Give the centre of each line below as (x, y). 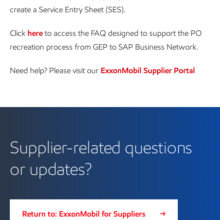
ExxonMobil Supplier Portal (148, 70)
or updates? (51, 169)
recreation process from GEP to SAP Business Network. (104, 47)
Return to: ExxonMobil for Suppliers (84, 214)
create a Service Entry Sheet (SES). (68, 10)
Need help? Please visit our (55, 70)
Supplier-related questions (101, 147)
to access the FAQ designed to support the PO (122, 33)
